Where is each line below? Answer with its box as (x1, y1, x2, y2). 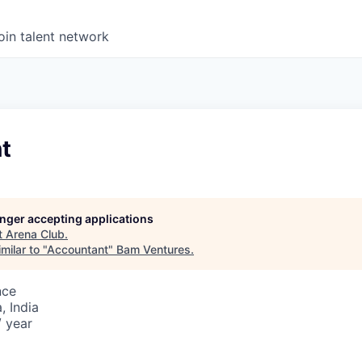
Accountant (47, 242, 108, 256)
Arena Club (6, 227, 65, 241)
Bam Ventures (116, 242, 191, 256)
